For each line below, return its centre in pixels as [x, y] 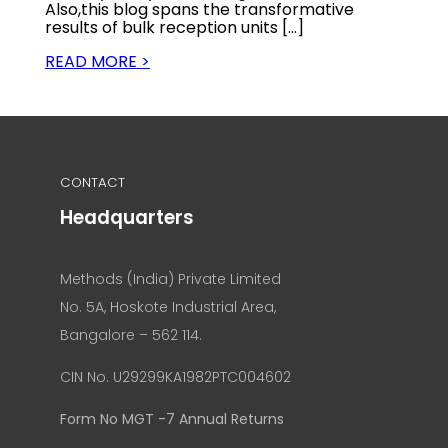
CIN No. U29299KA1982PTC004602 [175, 376]
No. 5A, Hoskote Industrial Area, [168, 306]
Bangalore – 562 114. [131, 334]
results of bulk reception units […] [174, 27]
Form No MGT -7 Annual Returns [172, 418]
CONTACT [92, 182]
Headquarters [127, 217]
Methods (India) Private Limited [170, 278]
